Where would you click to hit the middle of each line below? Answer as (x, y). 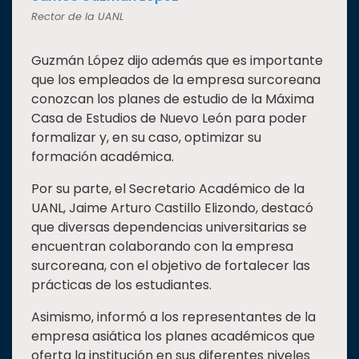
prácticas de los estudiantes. (121, 285)
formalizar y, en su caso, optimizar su (146, 138)
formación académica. (103, 157)
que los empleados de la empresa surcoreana (176, 80)
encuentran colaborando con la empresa (162, 247)
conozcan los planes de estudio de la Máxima (173, 99)
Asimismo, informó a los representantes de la (173, 317)
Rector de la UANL (78, 17)
